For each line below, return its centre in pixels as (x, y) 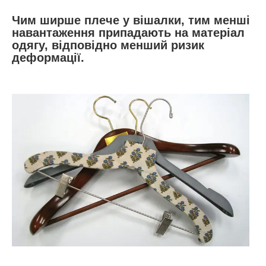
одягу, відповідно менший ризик (108, 45)
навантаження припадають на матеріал (128, 33)
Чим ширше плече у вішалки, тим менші (131, 20)
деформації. (48, 58)
